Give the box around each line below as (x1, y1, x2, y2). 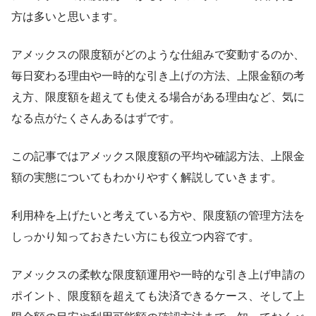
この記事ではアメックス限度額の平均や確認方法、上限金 (11, 150, 305, 162)
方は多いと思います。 (11, 10, 124, 23)
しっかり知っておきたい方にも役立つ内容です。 (11, 230, 260, 243)
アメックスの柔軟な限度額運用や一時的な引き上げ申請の (11, 268, 305, 281)
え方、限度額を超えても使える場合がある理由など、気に (11, 90, 305, 103)
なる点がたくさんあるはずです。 (11, 111, 181, 124)
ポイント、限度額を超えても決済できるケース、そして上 (11, 289, 305, 302)
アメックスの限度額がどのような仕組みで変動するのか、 (11, 48, 305, 61)
